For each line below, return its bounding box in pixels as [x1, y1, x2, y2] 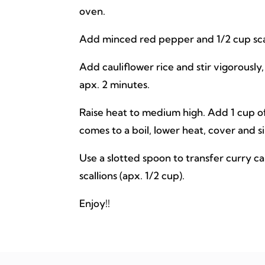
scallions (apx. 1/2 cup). [79, 169, 185, 182]
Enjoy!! [79, 196, 111, 209]
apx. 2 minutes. [79, 77, 150, 91]
